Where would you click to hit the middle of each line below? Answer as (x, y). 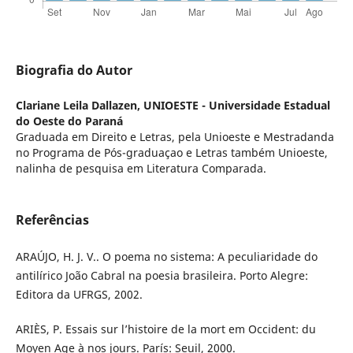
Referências (52, 220)
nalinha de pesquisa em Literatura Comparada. (141, 169)
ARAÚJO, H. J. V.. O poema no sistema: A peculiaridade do (166, 257)
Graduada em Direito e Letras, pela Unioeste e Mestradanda (175, 137)
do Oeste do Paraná (69, 121)
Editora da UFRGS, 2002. (79, 295)
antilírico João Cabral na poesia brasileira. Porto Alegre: (162, 276)
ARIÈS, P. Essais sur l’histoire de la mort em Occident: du (165, 329)
